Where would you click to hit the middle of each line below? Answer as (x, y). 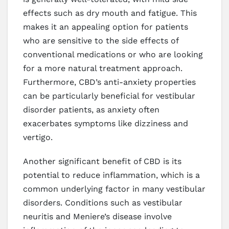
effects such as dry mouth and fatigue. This (110, 13)
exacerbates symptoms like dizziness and (106, 123)
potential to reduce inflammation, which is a (111, 175)
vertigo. (38, 137)
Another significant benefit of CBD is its (102, 161)
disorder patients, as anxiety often (91, 109)
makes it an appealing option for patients (106, 27)
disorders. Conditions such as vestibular (103, 202)
